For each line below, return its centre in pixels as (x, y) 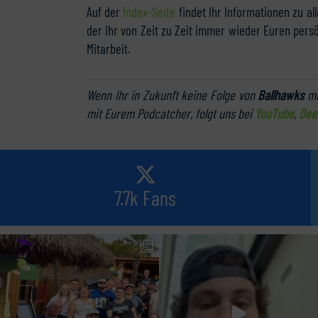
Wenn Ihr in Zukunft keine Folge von (172, 95)
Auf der (105, 12)
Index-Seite (149, 12)
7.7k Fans (146, 198)
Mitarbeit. (109, 49)
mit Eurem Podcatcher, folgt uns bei (171, 113)
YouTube (274, 113)
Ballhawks (281, 95)
